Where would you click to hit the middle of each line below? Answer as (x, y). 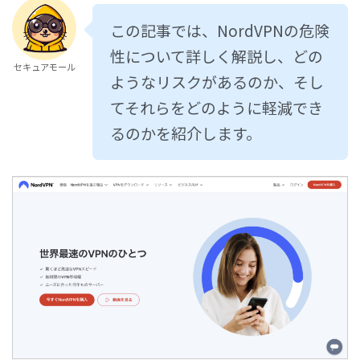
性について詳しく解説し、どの (217, 55)
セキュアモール (44, 66)
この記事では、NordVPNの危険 (220, 30)
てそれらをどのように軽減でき (217, 107)
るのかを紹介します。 (186, 133)
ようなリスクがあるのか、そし (217, 81)
